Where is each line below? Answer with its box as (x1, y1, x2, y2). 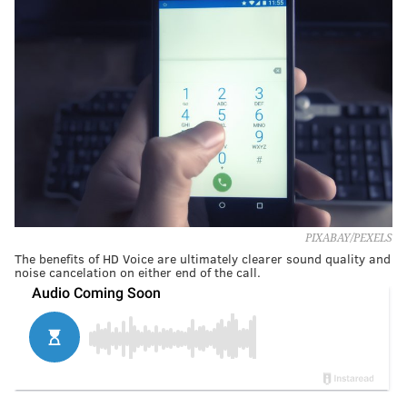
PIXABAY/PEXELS (305, 231, 392, 244)
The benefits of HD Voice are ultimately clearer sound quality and (15, 249, 391, 267)
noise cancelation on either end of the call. (15, 263, 261, 281)
